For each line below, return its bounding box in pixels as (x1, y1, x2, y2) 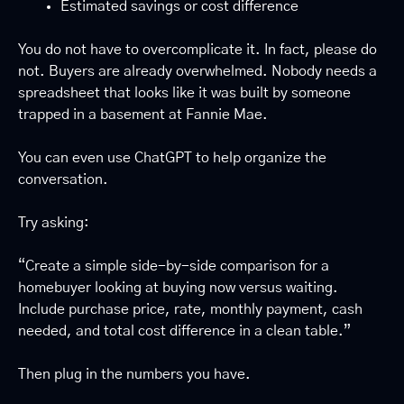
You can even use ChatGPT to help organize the (18, 151, 326, 166)
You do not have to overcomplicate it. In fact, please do (18, 42, 377, 58)
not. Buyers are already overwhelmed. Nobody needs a (18, 64, 377, 79)
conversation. (18, 172, 108, 188)
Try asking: (18, 216, 89, 231)
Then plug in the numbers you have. (18, 367, 251, 382)
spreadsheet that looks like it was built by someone (18, 86, 351, 101)
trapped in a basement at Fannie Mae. (18, 107, 268, 123)
